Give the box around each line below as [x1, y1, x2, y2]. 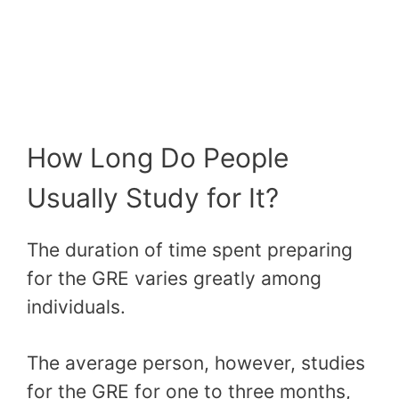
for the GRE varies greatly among [27, 266, 322, 289]
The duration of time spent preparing [27, 238, 353, 261]
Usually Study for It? [27, 181, 279, 214]
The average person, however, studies [27, 352, 365, 375]
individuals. [27, 295, 126, 318]
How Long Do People [27, 141, 289, 174]
